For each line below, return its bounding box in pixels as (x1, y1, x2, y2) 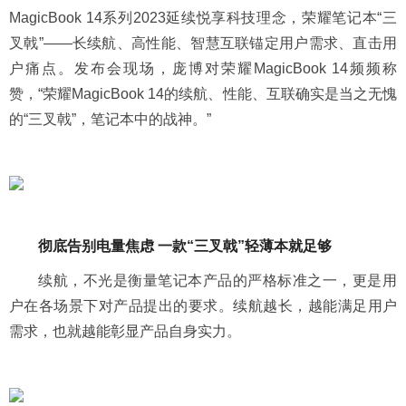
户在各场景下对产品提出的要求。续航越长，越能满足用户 (9, 298, 397, 314)
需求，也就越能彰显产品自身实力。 (9, 324, 241, 339)
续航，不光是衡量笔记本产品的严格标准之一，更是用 (38, 273, 397, 288)
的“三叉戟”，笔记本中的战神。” (9, 111, 211, 127)
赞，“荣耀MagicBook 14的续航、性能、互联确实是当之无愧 (9, 86, 397, 101)
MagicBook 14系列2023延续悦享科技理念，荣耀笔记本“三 (9, 10, 397, 25)
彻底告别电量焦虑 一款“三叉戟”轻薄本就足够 (38, 238, 332, 254)
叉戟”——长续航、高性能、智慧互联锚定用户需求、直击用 (9, 35, 397, 51)
